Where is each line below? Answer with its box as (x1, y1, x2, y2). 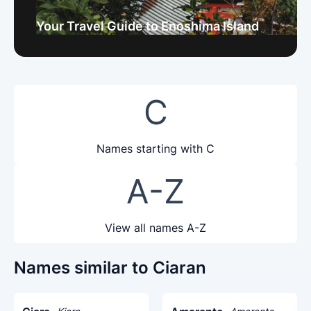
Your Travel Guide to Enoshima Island (36, 19, 259, 33)
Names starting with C (96, 142, 215, 155)
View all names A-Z (105, 221, 206, 235)
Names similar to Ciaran (14, 258, 206, 278)
